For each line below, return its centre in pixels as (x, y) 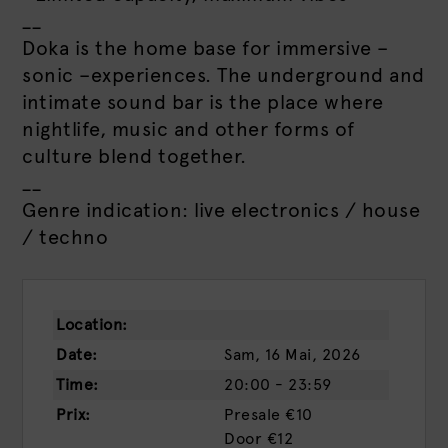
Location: (92, 324)
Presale (252, 414)
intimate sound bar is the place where (203, 102)
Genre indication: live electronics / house (221, 210)
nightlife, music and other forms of (188, 129)
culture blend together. (134, 156)
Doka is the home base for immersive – (205, 48)
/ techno (65, 237)
